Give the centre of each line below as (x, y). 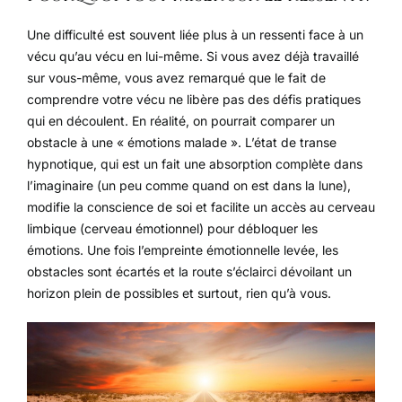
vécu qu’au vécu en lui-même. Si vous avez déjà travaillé (193, 57)
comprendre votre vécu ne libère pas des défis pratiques (194, 100)
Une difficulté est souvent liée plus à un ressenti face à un (195, 35)
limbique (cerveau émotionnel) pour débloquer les (172, 229)
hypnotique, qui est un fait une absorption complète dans (195, 164)
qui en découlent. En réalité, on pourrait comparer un (181, 121)
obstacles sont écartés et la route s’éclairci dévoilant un (189, 272)
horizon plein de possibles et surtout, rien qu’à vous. (179, 293)
